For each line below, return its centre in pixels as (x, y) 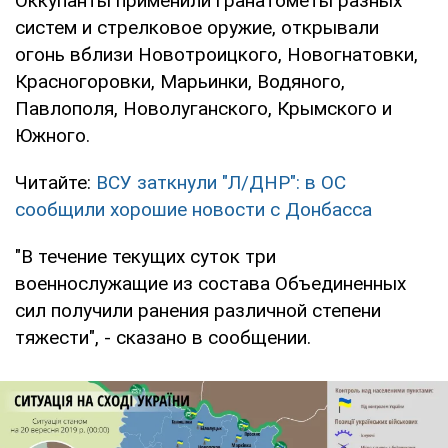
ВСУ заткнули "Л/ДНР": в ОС (221, 182)
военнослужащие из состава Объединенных (210, 283)
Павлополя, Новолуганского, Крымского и (203, 108)
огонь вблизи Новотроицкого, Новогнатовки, (216, 54)
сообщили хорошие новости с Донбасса (193, 209)
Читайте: (55, 182)
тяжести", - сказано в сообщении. (163, 337)
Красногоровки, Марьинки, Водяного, (180, 81)
